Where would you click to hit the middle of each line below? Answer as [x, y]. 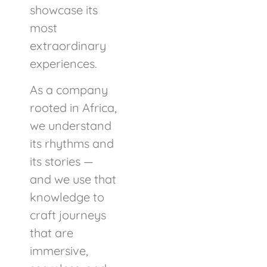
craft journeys [68, 215]
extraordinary [68, 46]
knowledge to [67, 197]
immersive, [59, 251]
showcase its [64, 10]
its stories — [62, 162]
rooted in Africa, [73, 108]
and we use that [73, 179]
